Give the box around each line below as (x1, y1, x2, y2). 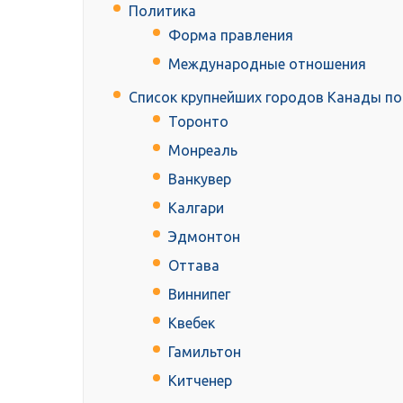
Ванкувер (168, 171, 231, 188)
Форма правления (168, 27, 293, 44)
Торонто (168, 113, 228, 130)
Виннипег (168, 286, 230, 303)
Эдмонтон (168, 228, 240, 246)
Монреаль (168, 142, 237, 159)
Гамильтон (168, 344, 241, 361)
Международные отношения (168, 56, 366, 73)
